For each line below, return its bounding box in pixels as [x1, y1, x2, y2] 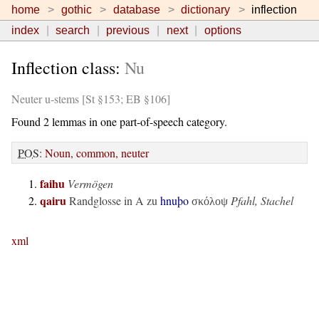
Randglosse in [69, 193, 135, 209]
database [113, 4, 160, 16]
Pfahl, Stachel [231, 193, 293, 209]
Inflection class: [11, 56, 125, 80]
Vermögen [68, 176, 113, 192]
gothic [61, 4, 92, 16]
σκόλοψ [192, 195, 228, 209]
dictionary [181, 4, 231, 16]
